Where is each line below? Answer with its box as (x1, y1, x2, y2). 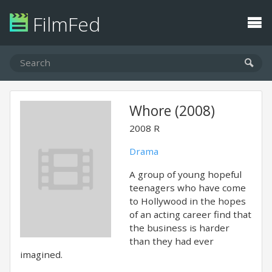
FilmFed (28, 11, 100, 37)
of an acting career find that (129, 208, 251, 220)
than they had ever (129, 235, 214, 247)
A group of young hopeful (129, 168, 242, 180)
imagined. (20, 248, 63, 260)
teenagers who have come (129, 182, 246, 194)
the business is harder (129, 222, 229, 234)
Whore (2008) (129, 101, 215, 120)
